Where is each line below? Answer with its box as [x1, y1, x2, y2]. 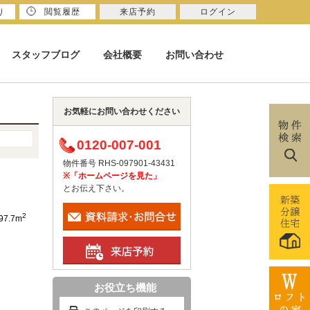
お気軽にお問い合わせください [64, 107, 180, 116]
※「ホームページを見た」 [63, 171, 161, 181]
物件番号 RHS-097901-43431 [63, 158, 175, 168]
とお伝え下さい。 [63, 183, 129, 193]
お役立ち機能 [94, 282, 156, 293]
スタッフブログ [12, 49, 80, 60]
